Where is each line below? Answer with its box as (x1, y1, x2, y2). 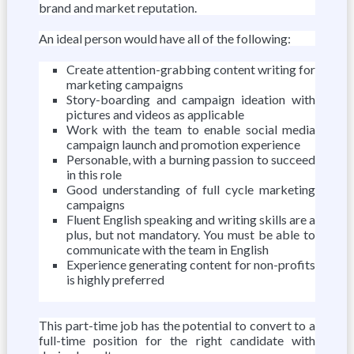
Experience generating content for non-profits (66, 257, 316, 272)
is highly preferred (66, 272, 164, 287)
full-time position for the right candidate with (38, 333, 316, 348)
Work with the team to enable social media (66, 122, 316, 137)
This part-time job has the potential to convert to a (38, 318, 316, 333)
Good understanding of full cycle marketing (66, 182, 316, 197)
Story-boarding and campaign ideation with (66, 92, 316, 107)
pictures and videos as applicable (66, 107, 244, 122)
